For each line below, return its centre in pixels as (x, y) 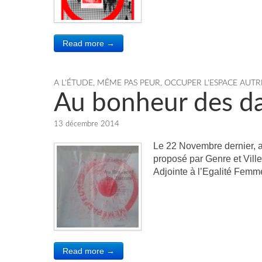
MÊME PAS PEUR (129, 83)
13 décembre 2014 (87, 124)
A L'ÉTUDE (73, 83)
